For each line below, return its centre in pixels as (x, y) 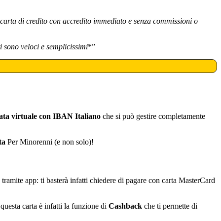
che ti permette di (170, 206)
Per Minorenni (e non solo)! (50, 142)
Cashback (125, 206)
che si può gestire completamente (153, 116)
